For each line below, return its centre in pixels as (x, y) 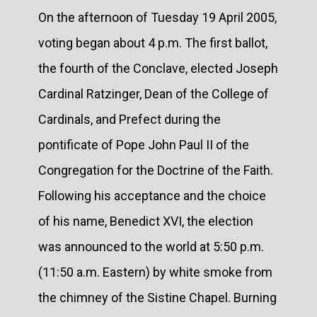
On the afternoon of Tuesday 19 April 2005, (157, 17)
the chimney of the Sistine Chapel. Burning (157, 297)
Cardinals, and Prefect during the (129, 119)
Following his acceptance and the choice (152, 195)
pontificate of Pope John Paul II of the (144, 144)
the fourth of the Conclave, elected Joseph (158, 68)
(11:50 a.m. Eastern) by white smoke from (155, 272)
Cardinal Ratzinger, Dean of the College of (154, 93)
